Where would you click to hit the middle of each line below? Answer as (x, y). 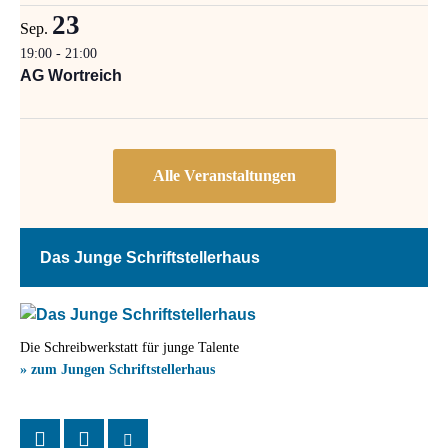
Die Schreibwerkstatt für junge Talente (129, 348)
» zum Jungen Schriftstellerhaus (117, 370)
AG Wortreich (71, 76)
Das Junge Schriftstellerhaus (150, 258)
